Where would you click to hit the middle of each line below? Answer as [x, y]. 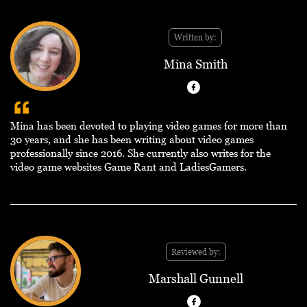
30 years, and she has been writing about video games [132, 139]
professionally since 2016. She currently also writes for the [140, 153]
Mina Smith [195, 64]
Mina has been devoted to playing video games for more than [149, 126]
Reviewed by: [196, 252]
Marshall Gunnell [196, 279]
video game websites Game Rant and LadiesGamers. [128, 167]
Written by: [195, 38]
